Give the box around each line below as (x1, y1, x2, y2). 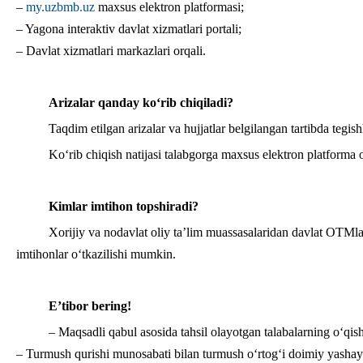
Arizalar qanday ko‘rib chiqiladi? (49, 96, 233, 109)
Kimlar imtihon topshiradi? (49, 199, 199, 213)
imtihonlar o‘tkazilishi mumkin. (16, 247, 176, 261)
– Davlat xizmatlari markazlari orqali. (16, 44, 206, 58)
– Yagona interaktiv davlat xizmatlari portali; (16, 22, 241, 36)
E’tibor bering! (49, 299, 131, 313)
